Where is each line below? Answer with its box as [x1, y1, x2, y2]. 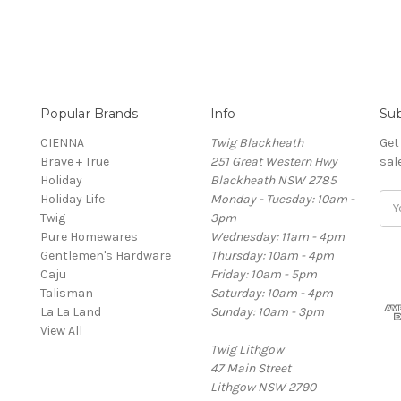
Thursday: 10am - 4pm [209, 247, 334, 263]
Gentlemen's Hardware [40, 247, 171, 263]
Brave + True [40, 153, 109, 169]
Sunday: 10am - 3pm [209, 303, 324, 320]
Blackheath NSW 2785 [209, 172, 337, 188]
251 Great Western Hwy [209, 153, 337, 169]
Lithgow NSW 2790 [209, 379, 316, 395]
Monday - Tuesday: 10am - [209, 191, 354, 207]
